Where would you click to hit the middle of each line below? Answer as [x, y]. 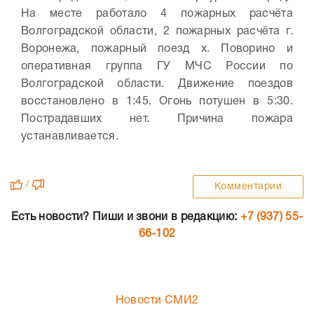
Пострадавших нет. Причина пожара [157, 119]
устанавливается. [70, 136]
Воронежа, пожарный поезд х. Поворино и [157, 49]
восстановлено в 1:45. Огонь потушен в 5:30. [157, 101]
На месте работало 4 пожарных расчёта [157, 14]
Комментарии [248, 186]
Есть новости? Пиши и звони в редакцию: [125, 217]
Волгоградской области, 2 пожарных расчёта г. [157, 31]
